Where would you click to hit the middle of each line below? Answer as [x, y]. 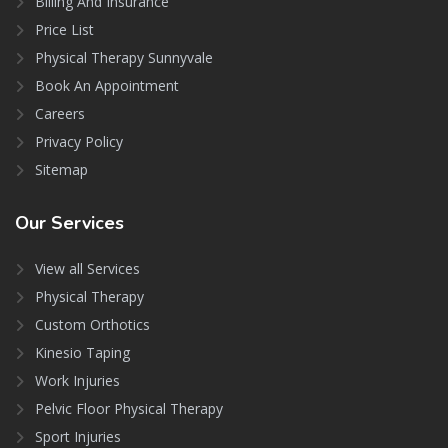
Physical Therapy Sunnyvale [124, 58]
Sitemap [61, 170]
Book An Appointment [107, 86]
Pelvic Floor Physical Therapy [129, 409]
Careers [60, 114]
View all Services [87, 269]
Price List [64, 30]
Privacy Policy [79, 142]
